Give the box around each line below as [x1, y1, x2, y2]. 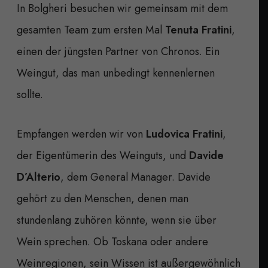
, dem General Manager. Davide [60, 169, 211, 185]
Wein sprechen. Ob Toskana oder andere [17, 233, 208, 249]
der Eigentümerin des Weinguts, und [17, 147, 189, 163]
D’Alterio [17, 169, 60, 185]
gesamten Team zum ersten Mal [17, 22, 165, 38]
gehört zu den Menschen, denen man [17, 190, 188, 206]
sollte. [17, 86, 43, 102]
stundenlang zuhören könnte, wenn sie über [17, 212, 217, 228]
